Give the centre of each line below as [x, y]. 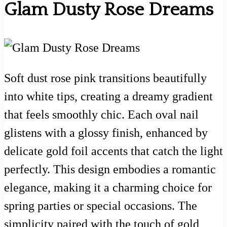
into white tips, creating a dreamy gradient [108, 97]
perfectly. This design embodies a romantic [110, 169]
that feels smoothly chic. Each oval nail [101, 115]
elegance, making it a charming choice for [108, 188]
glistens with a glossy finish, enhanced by [106, 133]
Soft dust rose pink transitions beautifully [105, 78]
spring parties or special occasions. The [101, 206]
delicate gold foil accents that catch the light [113, 151]
